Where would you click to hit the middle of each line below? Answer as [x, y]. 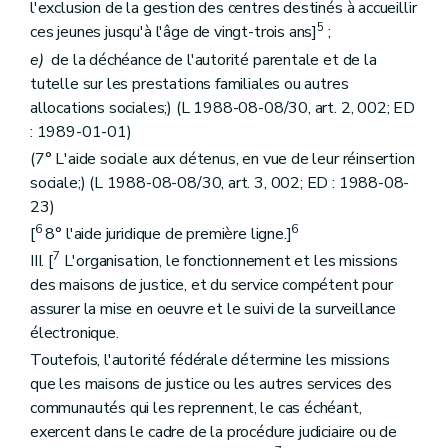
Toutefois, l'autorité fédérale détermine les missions [210, 360]
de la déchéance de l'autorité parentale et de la [210, 59]
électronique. [74, 333]
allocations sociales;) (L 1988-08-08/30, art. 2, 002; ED [222, 107]
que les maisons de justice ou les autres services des [211, 384]
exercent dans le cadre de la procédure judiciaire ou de [214, 432]
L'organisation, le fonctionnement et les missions [228, 261]
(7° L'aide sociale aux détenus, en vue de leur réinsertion [222, 158]
